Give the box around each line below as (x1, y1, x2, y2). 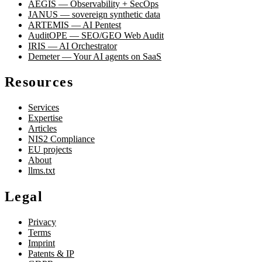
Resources (5, 74, 73, 90)
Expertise (28, 113, 63, 123)
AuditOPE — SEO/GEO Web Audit (28, 30, 164, 40)
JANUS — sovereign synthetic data (28, 9, 160, 19)
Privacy (28, 217, 56, 227)
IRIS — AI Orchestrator (28, 40, 117, 51)
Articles (28, 123, 57, 134)
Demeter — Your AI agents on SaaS (28, 51, 161, 61)
